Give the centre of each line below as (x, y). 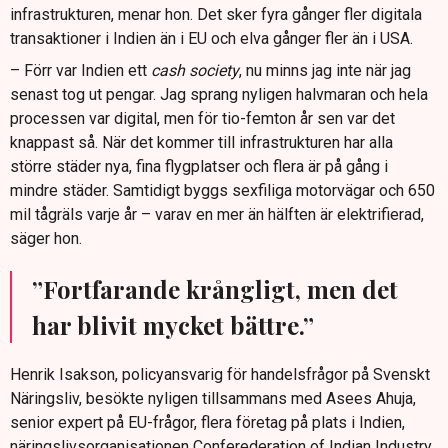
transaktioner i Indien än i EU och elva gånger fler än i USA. (211, 39)
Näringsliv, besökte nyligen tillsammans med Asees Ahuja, (213, 399)
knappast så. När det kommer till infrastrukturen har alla (201, 143)
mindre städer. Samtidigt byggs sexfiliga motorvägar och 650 (222, 191)
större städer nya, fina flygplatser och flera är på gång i (199, 167)
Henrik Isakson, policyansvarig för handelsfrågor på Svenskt (220, 375)
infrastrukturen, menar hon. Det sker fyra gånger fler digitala (216, 15)
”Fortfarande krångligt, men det (215, 289)
